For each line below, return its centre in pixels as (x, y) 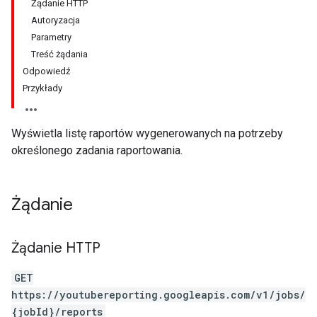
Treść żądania (59, 54)
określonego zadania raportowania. (97, 150)
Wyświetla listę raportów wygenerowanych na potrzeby (147, 133)
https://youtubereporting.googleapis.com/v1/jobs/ (158, 295)
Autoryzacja (56, 20)
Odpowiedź (46, 71)
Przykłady (42, 88)
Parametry (51, 37)
